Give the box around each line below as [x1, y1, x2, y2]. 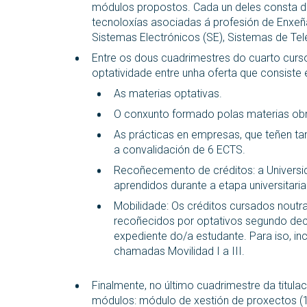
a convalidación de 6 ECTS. [114, 143, 248, 156]
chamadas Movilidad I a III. [114, 245, 247, 258]
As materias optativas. [114, 87, 225, 100]
